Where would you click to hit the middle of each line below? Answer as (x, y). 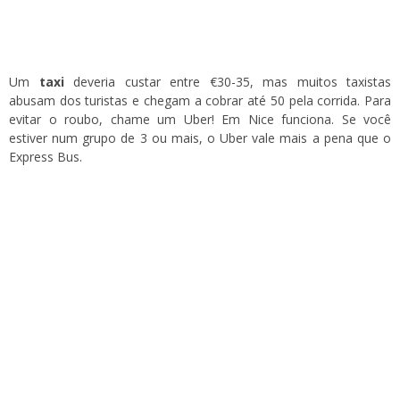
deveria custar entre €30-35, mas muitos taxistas (227, 82)
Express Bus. (46, 157)
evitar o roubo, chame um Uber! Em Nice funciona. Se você (200, 120)
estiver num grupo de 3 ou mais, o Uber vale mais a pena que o (200, 138)
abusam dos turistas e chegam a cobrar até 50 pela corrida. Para (200, 101)
